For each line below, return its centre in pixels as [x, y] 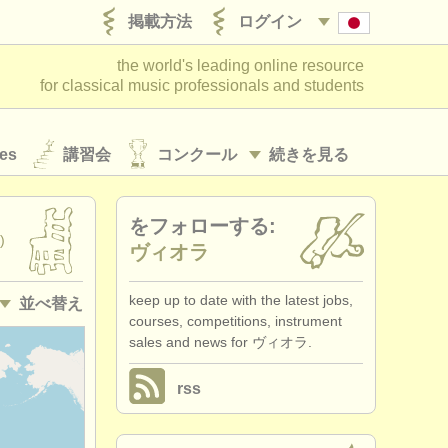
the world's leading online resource [240, 65]
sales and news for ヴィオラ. [220, 342]
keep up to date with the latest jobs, [241, 300]
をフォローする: [202, 226]
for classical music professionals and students [202, 85]
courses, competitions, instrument [235, 321]
